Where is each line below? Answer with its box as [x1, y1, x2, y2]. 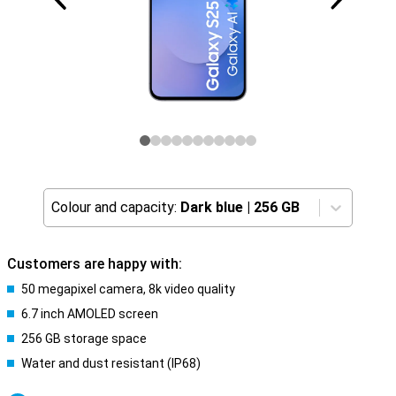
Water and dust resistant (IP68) [21, 356, 201, 370]
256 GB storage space [21, 331, 147, 346]
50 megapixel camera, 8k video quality [21, 282, 235, 296]
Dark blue [180, 199, 243, 216]
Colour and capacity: [51, 199, 177, 216]
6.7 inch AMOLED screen [21, 307, 158, 321]
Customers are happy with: [7, 255, 182, 272]
